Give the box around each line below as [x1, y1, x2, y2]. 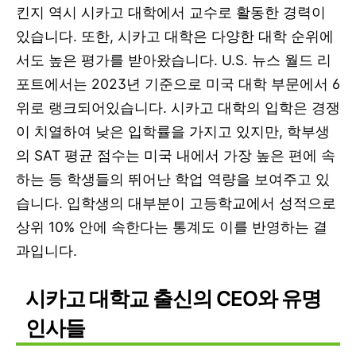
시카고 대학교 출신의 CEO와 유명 [25, 285, 321, 311]
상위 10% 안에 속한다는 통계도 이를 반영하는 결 [16, 218, 327, 235]
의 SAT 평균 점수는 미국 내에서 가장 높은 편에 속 [16, 146, 335, 164]
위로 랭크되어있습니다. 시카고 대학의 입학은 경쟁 [16, 99, 340, 116]
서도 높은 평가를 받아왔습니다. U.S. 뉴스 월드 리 [16, 51, 331, 68]
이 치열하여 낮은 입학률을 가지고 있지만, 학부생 [16, 122, 330, 140]
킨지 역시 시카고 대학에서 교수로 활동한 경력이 [16, 3, 326, 21]
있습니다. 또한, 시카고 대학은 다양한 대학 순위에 [16, 27, 334, 44]
